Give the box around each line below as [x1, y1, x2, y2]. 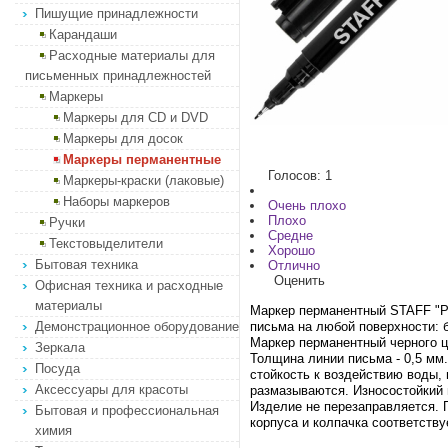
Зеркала [35, 340, 85, 355]
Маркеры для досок [63, 131, 183, 146]
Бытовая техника [35, 257, 138, 272]
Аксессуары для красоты [35, 382, 188, 397]
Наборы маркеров [63, 194, 170, 209]
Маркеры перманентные [63, 152, 221, 167]
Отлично [268, 258, 320, 273]
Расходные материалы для [49, 48, 215, 63]
